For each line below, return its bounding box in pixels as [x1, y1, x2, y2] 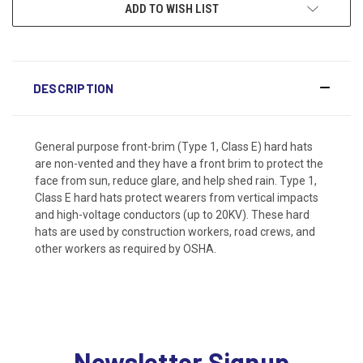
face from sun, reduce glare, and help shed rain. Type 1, [35, 173, 317, 187]
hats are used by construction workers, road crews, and [35, 224, 315, 238]
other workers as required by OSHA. [35, 241, 216, 255]
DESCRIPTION [32, 80, 114, 96]
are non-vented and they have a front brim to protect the [35, 156, 323, 170]
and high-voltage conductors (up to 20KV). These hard [35, 207, 310, 221]
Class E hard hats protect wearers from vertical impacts [35, 190, 318, 204]
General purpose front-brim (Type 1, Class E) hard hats [35, 139, 313, 153]
